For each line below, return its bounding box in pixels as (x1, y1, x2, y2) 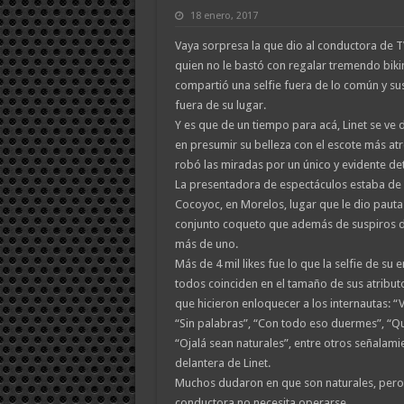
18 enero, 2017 (189, 9, 258, 22)
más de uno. (174, 236, 238, 251)
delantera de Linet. (174, 355, 271, 370)
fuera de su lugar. (174, 97, 266, 112)
